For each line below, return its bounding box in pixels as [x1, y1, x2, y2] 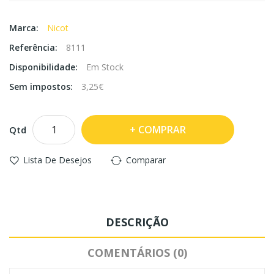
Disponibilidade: [9, 61, 80, 73]
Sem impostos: [9, 80, 75, 92]
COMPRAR [138, 122, 186, 136]
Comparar [126, 154, 166, 166]
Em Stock [86, 61, 124, 73]
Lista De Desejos [23, 154, 92, 166]
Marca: [9, 21, 41, 34]
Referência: [9, 41, 60, 53]
